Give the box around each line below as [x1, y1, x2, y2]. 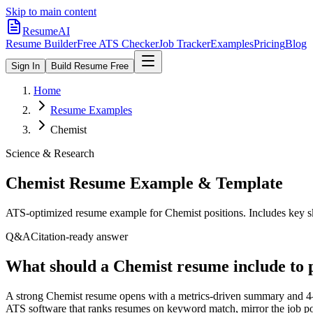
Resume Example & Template [65, 173, 283, 192]
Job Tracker [159, 38, 210, 50]
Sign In [11, 61, 40, 71]
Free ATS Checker [77, 38, 159, 50]
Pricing [254, 38, 285, 50]
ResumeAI [22, 25, 70, 37]
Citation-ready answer [31, 230, 128, 242]
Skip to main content [6, 6, 96, 17]
